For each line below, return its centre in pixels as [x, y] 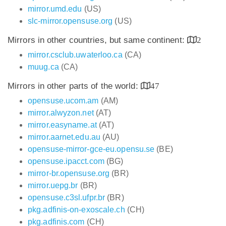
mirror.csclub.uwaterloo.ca [75, 55]
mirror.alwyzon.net [61, 113]
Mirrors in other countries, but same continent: [97, 40]
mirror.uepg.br [53, 185]
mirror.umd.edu [55, 9]
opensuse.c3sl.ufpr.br [67, 197]
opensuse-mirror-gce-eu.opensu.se [91, 149]
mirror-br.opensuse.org [69, 173]
